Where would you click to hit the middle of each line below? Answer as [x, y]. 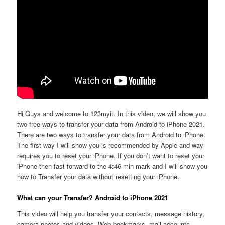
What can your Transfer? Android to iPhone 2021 [93, 198]
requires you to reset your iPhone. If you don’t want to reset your [111, 155]
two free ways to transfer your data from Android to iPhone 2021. [111, 124]
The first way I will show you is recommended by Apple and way [110, 145]
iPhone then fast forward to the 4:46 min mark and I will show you [113, 166]
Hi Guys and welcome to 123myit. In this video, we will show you [112, 113]
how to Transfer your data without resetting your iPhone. [98, 176]
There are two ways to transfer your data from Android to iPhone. [111, 134]
